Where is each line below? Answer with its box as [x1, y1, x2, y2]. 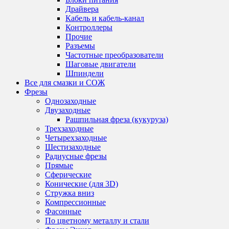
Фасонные [45, 207, 81, 216]
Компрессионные [45, 198, 106, 207]
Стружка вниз [45, 189, 94, 197]
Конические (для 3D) [45, 179, 118, 188]
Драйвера [65, 5, 99, 13]
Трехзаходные [45, 124, 94, 133]
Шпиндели [65, 69, 104, 78]
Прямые [45, 161, 73, 170]
